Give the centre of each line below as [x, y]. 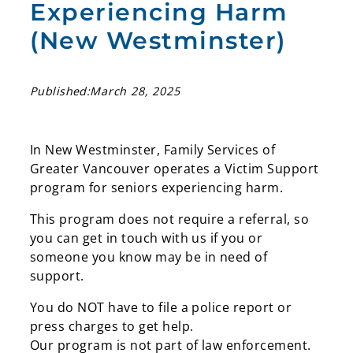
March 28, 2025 [135, 91]
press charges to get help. [113, 327]
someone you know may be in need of [149, 257]
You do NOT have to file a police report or [161, 308]
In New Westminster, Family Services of [153, 150]
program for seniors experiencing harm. [158, 188]
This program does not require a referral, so [170, 219]
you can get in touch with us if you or [147, 238]
